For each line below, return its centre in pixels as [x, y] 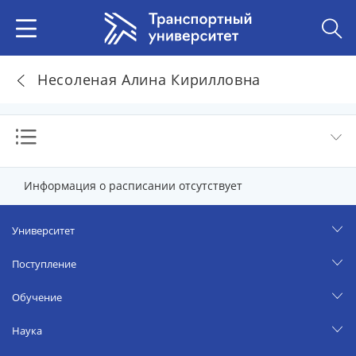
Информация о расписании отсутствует [133, 186]
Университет [43, 230]
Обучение [37, 297]
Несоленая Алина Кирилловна [149, 79]
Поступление [44, 264]
